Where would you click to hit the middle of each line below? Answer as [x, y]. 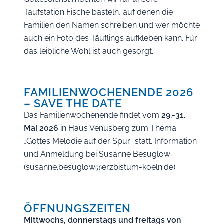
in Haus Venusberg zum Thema [117, 128]
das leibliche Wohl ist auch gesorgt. [89, 51]
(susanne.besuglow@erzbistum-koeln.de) [100, 167]
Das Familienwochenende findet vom [93, 115]
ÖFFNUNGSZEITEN [77, 208]
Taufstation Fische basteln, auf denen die [98, 12]
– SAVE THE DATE [73, 103]
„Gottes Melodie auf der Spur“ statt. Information [110, 141]
